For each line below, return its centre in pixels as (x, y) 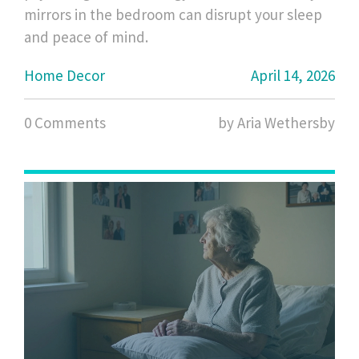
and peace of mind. (86, 37)
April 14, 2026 (293, 76)
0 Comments (65, 123)
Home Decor (65, 76)
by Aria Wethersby (276, 123)
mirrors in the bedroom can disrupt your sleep (173, 15)
